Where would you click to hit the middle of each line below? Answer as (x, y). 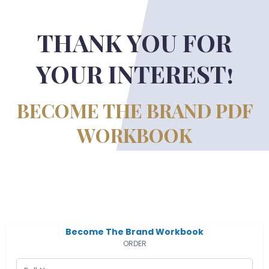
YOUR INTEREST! (134, 74)
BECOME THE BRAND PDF (134, 110)
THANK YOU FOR (134, 42)
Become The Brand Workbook (134, 232)
